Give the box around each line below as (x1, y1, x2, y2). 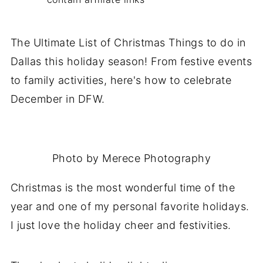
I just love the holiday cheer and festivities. (10, 219, 231, 231)
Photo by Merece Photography (52, 152, 211, 164)
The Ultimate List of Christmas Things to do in (10, 36, 246, 49)
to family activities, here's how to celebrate (10, 74, 232, 86)
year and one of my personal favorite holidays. (10, 200, 249, 213)
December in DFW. (10, 93, 105, 105)
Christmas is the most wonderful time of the (10, 181, 235, 194)
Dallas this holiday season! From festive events (10, 55, 252, 68)
